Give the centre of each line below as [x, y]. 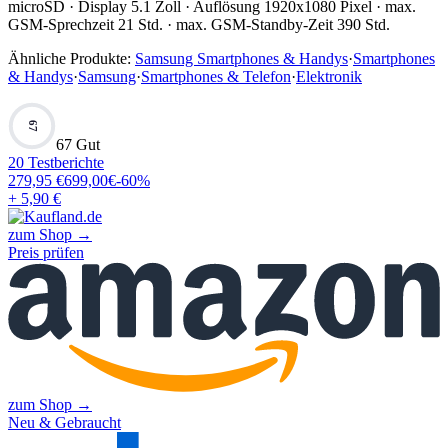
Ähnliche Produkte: [69, 58]
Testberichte [64, 162]
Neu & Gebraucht [64, 423]
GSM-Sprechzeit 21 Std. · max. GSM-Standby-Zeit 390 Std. [199, 24]
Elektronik [329, 76]
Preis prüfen [46, 252]
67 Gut [78, 144]
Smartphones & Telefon [216, 76]
